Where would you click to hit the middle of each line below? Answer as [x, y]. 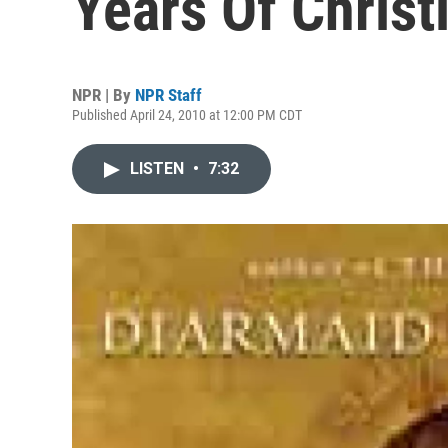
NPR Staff [168, 95]
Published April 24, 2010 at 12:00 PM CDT [187, 115]
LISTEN [159, 168]
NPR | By [103, 95]
